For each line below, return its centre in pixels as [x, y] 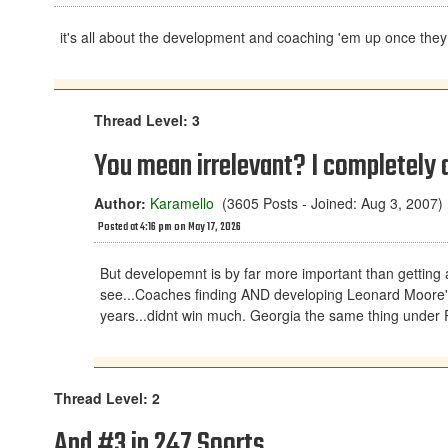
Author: [120, 203]
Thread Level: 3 [147, 120]
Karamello [182, 203]
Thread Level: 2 [107, 398]
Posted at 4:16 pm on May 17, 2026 [169, 227]
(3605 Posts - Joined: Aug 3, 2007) [328, 203]
